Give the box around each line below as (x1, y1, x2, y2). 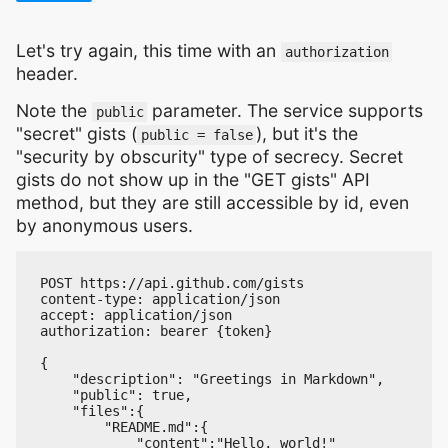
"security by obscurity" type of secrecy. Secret (16, 146, 403, 168)
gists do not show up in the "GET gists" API (16, 169, 370, 191)
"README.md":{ (40, 419, 208, 436)
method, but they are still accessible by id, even (16, 192, 409, 214)
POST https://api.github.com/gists (40, 275, 304, 292)
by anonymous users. (16, 215, 193, 237)
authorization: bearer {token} (40, 323, 272, 340)
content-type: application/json (40, 291, 280, 308)
